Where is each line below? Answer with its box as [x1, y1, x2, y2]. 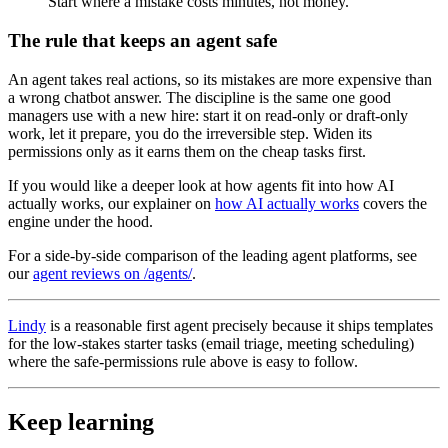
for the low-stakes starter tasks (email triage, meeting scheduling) [8, 334, 414, 352]
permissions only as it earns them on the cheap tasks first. [8, 142, 366, 160]
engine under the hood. [8, 212, 153, 230]
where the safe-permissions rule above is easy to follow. [8, 352, 358, 370]
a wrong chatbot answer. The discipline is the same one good [8, 88, 391, 106]
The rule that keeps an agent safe [8, 30, 277, 52]
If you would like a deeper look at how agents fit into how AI [8, 176, 394, 194]
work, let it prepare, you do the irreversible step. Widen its [8, 124, 372, 142]
